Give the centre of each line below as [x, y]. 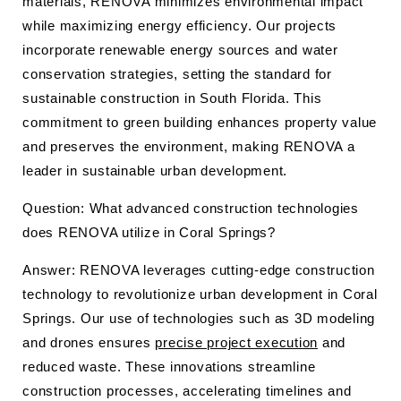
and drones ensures [89, 342]
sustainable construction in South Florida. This [172, 98]
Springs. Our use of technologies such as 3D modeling [199, 318]
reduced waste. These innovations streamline [169, 367]
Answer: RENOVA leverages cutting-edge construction [199, 270]
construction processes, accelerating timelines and [187, 391]
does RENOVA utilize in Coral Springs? [149, 232]
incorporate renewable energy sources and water [180, 50]
